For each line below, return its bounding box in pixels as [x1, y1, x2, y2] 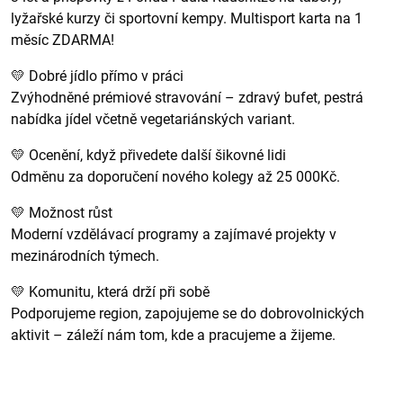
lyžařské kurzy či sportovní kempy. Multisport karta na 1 [11, 10, 363, 27]
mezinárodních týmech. [11, 247, 159, 264]
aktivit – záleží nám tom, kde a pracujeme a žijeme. [11, 327, 336, 344]
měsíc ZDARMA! [11, 31, 114, 49]
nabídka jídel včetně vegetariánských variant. [11, 111, 295, 128]
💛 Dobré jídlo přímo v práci [11, 67, 184, 85]
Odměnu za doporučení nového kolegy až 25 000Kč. [11, 168, 340, 185]
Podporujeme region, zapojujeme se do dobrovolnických [11, 305, 364, 322]
